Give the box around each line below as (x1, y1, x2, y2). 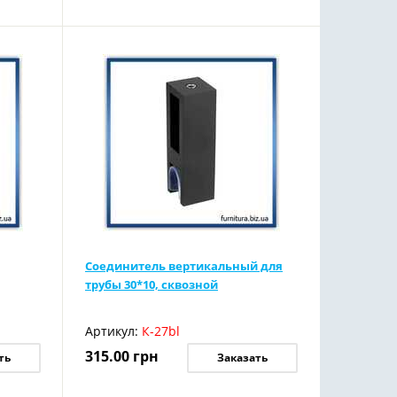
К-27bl (141, 323, 180, 339)
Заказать (216, 350, 268, 365)
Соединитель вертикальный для (84, 258, 283, 274)
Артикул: (84, 323, 138, 339)
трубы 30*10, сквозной (84, 276, 218, 292)
